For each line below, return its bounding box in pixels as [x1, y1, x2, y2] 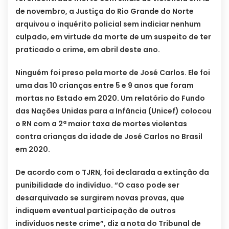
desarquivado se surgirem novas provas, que [15, 192, 185, 203]
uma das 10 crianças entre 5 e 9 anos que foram [15, 80, 194, 90]
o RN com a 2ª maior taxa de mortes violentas [15, 118, 187, 129]
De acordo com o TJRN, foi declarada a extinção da [15, 167, 209, 177]
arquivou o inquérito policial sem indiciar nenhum [15, 18, 201, 29]
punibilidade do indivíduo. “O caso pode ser [15, 179, 179, 190]
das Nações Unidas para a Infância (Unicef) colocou [15, 105, 212, 116]
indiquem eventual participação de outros [15, 205, 176, 216]
